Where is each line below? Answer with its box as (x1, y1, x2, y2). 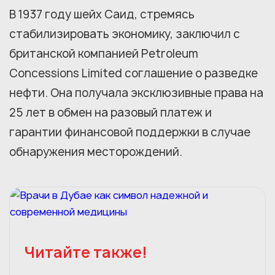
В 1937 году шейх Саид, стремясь (9, 7, 195, 23)
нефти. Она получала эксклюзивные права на (9, 85, 263, 101)
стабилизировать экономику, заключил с (9, 26, 240, 42)
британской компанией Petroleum (9, 46, 198, 62)
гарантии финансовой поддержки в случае (9, 125, 250, 141)
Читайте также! (25, 242, 147, 263)
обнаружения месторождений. (9, 144, 182, 160)
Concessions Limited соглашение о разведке (9, 66, 258, 82)
